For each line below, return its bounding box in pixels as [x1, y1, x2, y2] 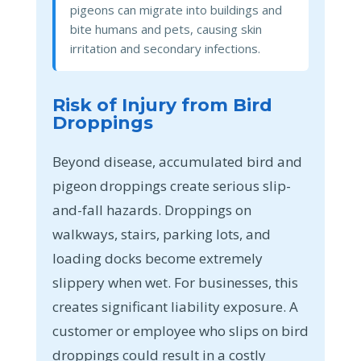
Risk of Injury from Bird [52, 93, 272, 116]
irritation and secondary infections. [69, 39, 260, 56]
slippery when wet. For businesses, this [52, 272, 298, 292]
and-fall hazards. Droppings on [52, 200, 251, 219]
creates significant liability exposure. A [52, 297, 298, 316]
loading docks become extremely [52, 248, 263, 268]
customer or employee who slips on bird [52, 321, 309, 340]
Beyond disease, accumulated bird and [52, 151, 302, 171]
